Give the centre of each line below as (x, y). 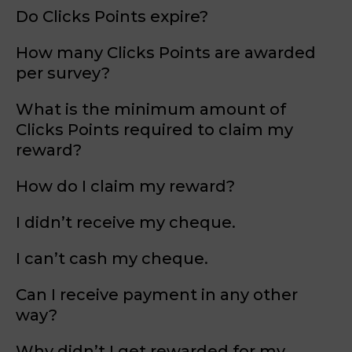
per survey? (63, 73)
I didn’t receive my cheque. (126, 222)
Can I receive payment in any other (157, 295)
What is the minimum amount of (151, 109)
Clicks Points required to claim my (154, 130)
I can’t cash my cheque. (112, 258)
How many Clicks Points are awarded (166, 53)
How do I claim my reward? (125, 186)
